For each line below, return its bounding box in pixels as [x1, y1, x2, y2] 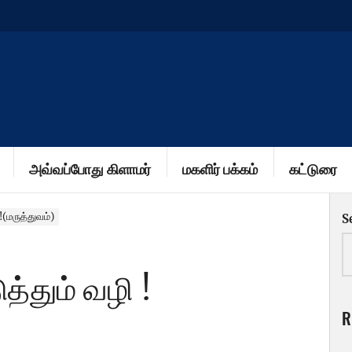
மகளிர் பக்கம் [182, 160, 258, 178]
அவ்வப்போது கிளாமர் [29, 160, 151, 178]
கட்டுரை [289, 160, 337, 178]
